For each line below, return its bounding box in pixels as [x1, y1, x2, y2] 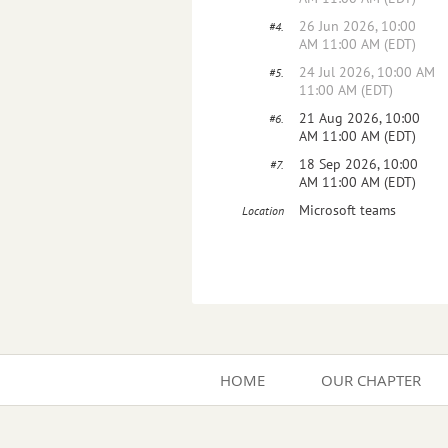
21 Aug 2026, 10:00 [299, 109, 420, 127]
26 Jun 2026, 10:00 [299, 17, 416, 35]
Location [242, 203, 284, 218]
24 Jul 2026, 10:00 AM [299, 63, 435, 81]
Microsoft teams [299, 201, 396, 219]
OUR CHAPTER [321, 370, 421, 390]
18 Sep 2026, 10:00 [299, 155, 418, 173]
